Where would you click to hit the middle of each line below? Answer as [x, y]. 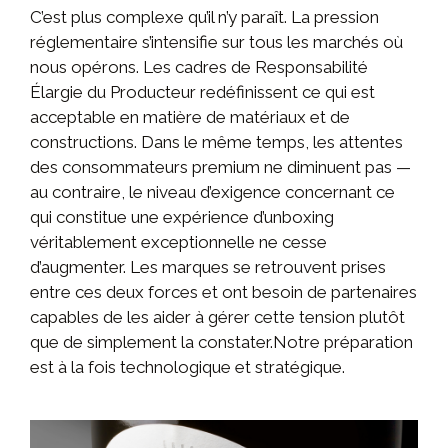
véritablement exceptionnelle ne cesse [178, 242]
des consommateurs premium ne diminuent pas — [220, 167]
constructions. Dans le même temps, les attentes [216, 142]
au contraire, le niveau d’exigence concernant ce [212, 192]
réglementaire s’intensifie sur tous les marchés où [216, 42]
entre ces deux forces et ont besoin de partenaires [223, 292]
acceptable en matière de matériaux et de [190, 117]
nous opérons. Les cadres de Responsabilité [199, 67]
